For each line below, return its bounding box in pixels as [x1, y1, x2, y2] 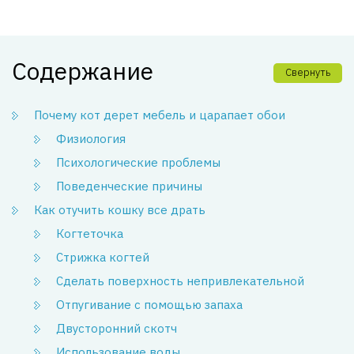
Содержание [12, 55, 153, 87]
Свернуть [285, 66, 330, 80]
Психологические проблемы [56, 155, 220, 171]
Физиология [56, 131, 126, 147]
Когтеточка [56, 226, 123, 242]
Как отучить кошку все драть [34, 202, 205, 218]
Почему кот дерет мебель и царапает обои [34, 107, 285, 123]
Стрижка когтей [56, 250, 149, 265]
